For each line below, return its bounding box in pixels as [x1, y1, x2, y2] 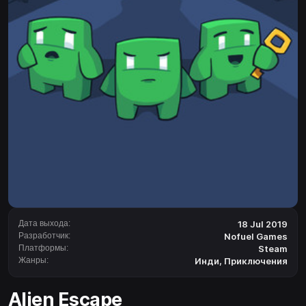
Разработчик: [18, 231, 70, 241]
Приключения [222, 255, 288, 267]
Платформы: [18, 243, 68, 253]
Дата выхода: [18, 219, 70, 229]
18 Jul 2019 [238, 219, 288, 230]
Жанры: [18, 255, 48, 266]
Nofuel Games [224, 231, 288, 242]
